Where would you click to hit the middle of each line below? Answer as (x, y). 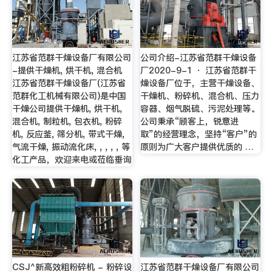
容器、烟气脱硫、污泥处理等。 (200, 109)
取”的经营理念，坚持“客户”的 (199, 134)
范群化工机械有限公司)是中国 (69, 96)
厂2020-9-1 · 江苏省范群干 (199, 70)
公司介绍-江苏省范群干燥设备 (199, 58)
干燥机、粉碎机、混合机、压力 (200, 96)
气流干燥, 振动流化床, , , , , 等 (71, 147)
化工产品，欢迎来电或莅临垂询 (71, 160)
